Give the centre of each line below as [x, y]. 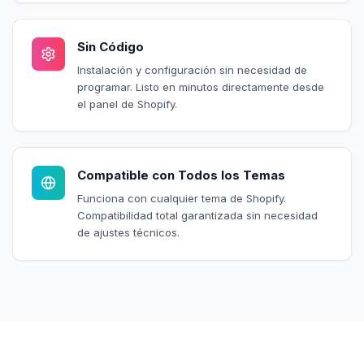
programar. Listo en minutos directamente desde [200, 87]
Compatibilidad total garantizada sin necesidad [197, 215]
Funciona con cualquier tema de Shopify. [181, 198]
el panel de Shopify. [127, 104]
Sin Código [110, 47]
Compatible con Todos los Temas [181, 175]
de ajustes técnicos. [128, 232]
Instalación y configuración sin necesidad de [192, 69]
